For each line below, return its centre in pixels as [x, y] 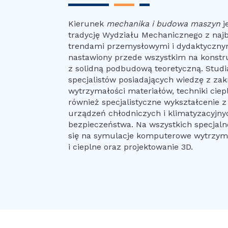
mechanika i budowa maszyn [164, 24]
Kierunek [88, 24]
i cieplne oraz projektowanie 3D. [131, 147]
